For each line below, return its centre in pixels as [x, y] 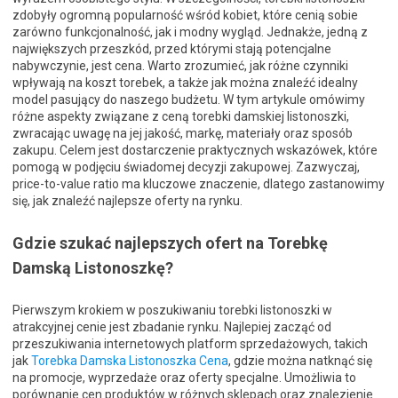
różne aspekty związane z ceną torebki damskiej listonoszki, [181, 116]
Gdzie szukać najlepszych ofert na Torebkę [170, 243]
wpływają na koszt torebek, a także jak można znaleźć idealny [185, 82]
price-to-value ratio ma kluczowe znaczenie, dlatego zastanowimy [199, 183]
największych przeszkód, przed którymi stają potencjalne [172, 48]
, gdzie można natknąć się [300, 360]
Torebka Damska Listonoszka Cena [130, 360]
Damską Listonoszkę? [93, 267]
